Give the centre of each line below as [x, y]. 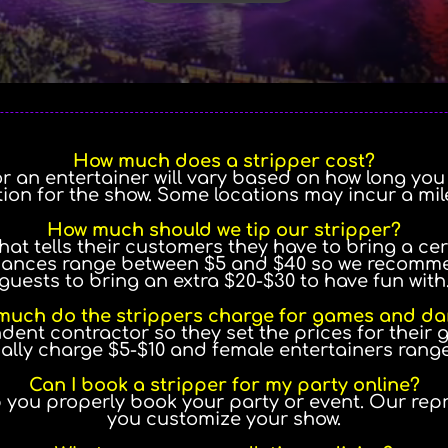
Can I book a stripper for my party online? [224, 384]
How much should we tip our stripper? [224, 229]
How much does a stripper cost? [224, 160]
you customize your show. [224, 418]
